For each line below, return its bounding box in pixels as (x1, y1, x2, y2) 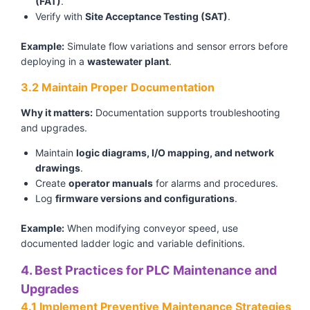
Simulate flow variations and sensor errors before (64, 40, 288, 53)
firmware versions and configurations (55, 192, 235, 205)
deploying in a (21, 55, 87, 68)
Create (35, 177, 69, 190)
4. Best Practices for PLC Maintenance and (21, 263, 277, 278)
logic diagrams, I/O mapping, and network (76, 147, 274, 159)
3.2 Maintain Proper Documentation (21, 80, 215, 95)
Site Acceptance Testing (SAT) (85, 10, 228, 23)
